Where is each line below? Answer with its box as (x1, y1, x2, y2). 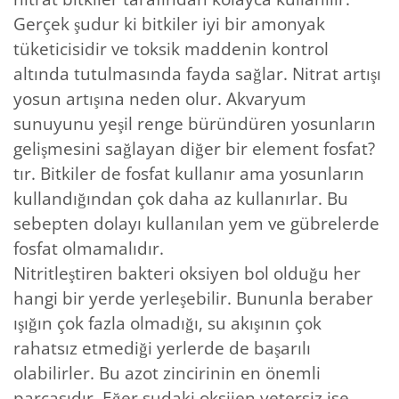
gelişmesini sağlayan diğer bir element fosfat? (13, 136, 375, 160)
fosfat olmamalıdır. (13, 236, 164, 260)
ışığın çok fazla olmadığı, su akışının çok (13, 311, 322, 335)
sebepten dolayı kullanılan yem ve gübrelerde (13, 211, 379, 235)
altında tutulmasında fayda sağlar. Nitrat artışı (13, 61, 381, 85)
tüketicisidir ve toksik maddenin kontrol (13, 37, 329, 61)
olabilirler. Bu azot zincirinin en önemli (13, 361, 321, 385)
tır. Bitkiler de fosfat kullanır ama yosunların (13, 161, 364, 185)
